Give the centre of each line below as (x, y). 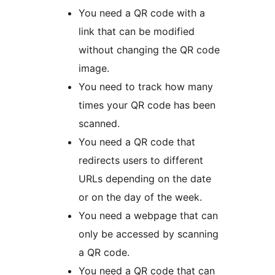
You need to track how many (146, 86)
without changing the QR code (149, 49)
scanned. (99, 123)
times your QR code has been (147, 105)
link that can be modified (137, 31)
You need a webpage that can (148, 215)
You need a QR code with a (142, 13)
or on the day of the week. (140, 197)
